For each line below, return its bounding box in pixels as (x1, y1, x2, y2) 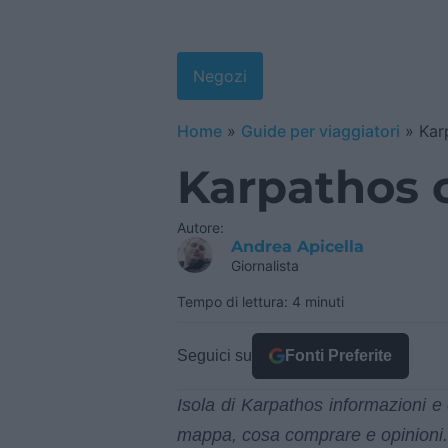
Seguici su (177, 347, 252, 365)
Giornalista (231, 257, 300, 275)
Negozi (193, 66, 247, 86)
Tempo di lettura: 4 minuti (177, 293, 344, 311)
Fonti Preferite (285, 347, 392, 365)
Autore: (177, 219, 224, 237)
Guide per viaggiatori (241, 121, 400, 141)
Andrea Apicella (231, 237, 365, 257)
